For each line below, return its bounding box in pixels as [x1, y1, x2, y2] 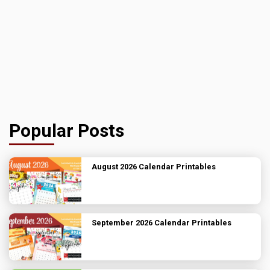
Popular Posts [9, 119, 124, 141]
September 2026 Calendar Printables [92, 218, 231, 227]
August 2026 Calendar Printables [92, 162, 216, 171]
